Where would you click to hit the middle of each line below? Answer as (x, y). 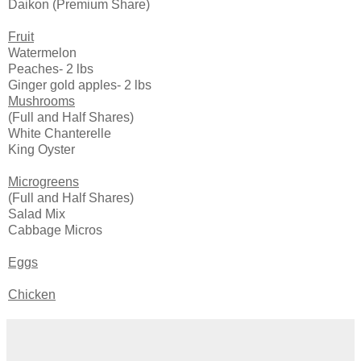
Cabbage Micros (55, 230)
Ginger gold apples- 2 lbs (80, 85)
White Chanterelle (60, 134)
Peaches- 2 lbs (51, 69)
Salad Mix (37, 214)
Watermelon (42, 53)
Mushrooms (41, 102)
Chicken (32, 295)
